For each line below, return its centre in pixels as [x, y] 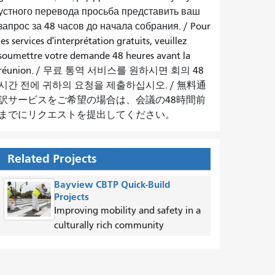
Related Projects [52, 159]
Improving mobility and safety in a [128, 211]
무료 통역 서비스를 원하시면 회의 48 [123, 71]
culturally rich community [109, 225]
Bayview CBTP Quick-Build [112, 184]
